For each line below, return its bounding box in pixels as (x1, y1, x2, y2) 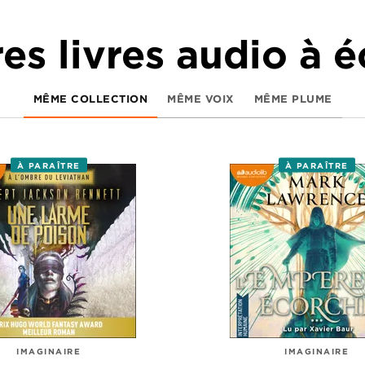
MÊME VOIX (167, 91, 235, 107)
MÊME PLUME (253, 91, 332, 107)
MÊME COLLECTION (33, 91, 147, 107)
